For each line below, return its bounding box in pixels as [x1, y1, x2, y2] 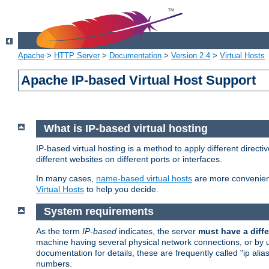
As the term [36, 226, 82, 237]
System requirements [43, 205, 154, 218]
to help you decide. [84, 184, 159, 194]
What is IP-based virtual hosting [43, 122, 208, 135]
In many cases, [36, 173, 96, 183]
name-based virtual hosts [96, 173, 192, 183]
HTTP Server [54, 51, 100, 61]
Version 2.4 [171, 51, 210, 61]
